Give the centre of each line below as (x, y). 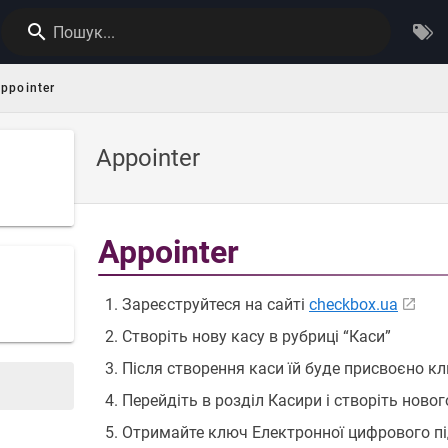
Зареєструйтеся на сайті (215, 304)
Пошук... (84, 32)
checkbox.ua (353, 304)
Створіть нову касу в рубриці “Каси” (256, 336)
